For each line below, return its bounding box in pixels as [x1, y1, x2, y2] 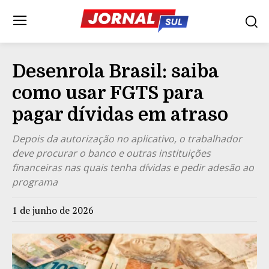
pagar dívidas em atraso [12, 104, 228, 125]
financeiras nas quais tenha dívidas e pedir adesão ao [12, 160, 254, 174]
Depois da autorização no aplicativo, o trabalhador [12, 131, 242, 145]
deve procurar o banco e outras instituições [12, 146, 211, 160]
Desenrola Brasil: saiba [12, 61, 219, 82]
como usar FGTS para [12, 82, 204, 103]
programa [12, 175, 58, 189]
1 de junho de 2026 [12, 203, 94, 217]
